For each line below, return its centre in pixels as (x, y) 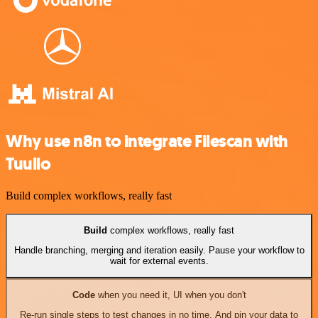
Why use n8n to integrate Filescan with (147, 141)
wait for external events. (159, 261)
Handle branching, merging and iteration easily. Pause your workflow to (159, 251)
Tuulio (28, 164)
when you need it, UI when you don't (170, 295)
